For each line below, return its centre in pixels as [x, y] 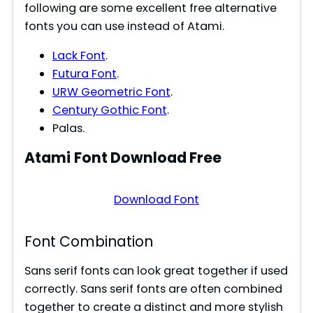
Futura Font [84, 73]
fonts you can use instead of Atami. [124, 26]
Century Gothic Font [109, 110]
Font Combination [88, 241]
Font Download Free [147, 158]
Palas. [68, 128]
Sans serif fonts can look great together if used [156, 270]
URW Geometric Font [111, 92]
